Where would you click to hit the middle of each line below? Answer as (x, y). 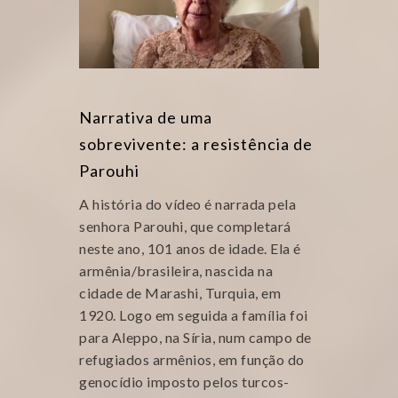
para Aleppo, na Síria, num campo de (195, 337)
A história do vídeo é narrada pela (187, 204)
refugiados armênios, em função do (192, 359)
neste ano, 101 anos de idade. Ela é (190, 248)
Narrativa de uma (146, 117)
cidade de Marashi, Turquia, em (180, 293)
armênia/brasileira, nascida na (176, 271)
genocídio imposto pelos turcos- (184, 382)
